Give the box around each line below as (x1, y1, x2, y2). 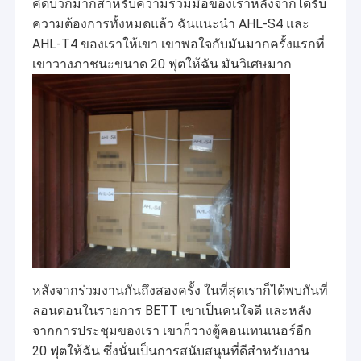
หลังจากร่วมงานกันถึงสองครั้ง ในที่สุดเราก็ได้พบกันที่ (31, 283, 328, 299)
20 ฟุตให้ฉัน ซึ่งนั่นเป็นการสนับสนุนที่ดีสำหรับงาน (31, 343, 309, 359)
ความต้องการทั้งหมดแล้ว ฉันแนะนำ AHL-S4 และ (31, 16, 309, 32)
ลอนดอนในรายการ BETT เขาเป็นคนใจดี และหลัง (31, 303, 312, 319)
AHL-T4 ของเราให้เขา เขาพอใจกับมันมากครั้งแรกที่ (31, 36, 325, 52)
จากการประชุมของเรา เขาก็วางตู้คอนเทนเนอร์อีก (31, 323, 312, 339)
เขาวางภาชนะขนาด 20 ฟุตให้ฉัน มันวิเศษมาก (31, 56, 292, 73)
